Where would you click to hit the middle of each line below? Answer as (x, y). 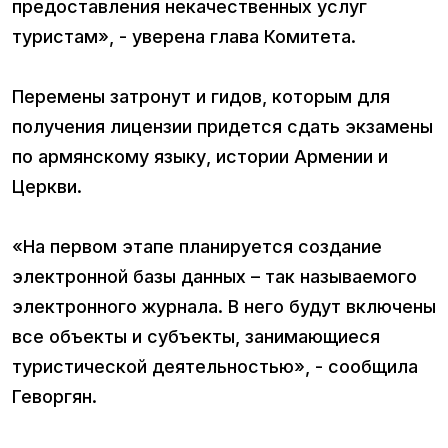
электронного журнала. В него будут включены (224, 307)
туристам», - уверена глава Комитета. (186, 37)
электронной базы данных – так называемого (214, 277)
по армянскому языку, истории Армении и (200, 157)
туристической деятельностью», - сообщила (215, 367)
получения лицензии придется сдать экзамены (222, 127)
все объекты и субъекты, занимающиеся (196, 337)
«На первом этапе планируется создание (197, 247)
